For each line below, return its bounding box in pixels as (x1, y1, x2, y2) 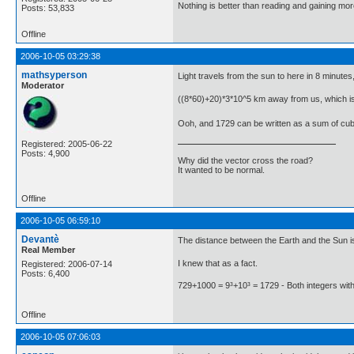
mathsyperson (21, 70, 87, 81)
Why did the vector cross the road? (178, 155, 313, 165)
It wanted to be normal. (178, 164, 265, 175)
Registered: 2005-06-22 (21, 139, 112, 149)
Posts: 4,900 (21, 149, 70, 158)
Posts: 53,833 (21, 3, 74, 13)
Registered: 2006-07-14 (21, 259, 112, 269)
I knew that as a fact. (178, 258, 258, 268)
